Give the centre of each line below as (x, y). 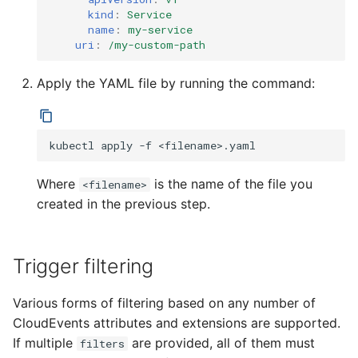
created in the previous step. (123, 204)
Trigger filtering (83, 266)
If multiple (45, 343)
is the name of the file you (231, 184)
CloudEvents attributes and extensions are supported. (177, 323)
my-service (160, 29)
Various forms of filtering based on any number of (164, 303)
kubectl (72, 145)
